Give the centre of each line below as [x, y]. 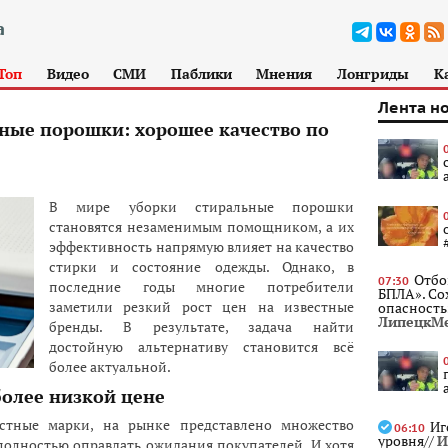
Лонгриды [373, 73]
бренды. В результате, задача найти [201, 326]
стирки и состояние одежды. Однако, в [201, 266]
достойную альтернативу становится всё [201, 346]
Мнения [284, 73]
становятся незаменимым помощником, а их [201, 226]
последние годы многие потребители [201, 286]
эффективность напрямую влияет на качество [201, 246]
